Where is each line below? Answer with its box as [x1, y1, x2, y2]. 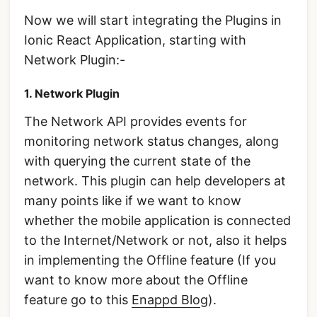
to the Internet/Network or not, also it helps [24, 233, 287, 248]
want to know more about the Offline [24, 272, 248, 288]
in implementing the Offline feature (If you [24, 253, 276, 268]
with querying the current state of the [24, 154, 250, 169]
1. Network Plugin [24, 86, 120, 101]
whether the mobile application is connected [24, 213, 291, 229]
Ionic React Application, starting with [24, 33, 246, 48]
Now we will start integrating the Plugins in [24, 13, 282, 28]
